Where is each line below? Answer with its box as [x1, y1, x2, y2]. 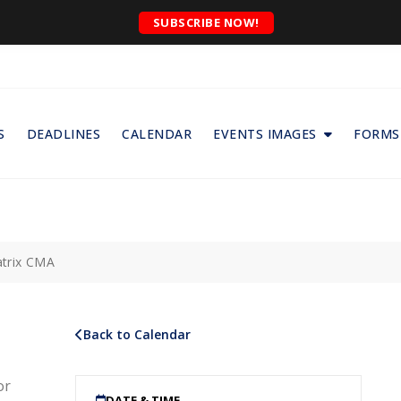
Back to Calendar [83, 326, 191, 344]
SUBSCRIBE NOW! [152, 13, 260, 30]
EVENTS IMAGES [213, 124, 317, 142]
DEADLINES [26, 124, 100, 142]
